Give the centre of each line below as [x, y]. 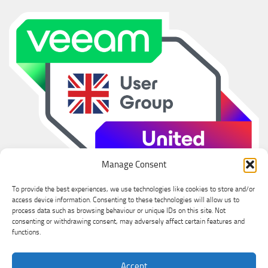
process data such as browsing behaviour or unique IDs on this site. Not [119, 211]
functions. [26, 232]
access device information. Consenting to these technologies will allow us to [126, 200]
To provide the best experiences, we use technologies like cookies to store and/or [133, 189]
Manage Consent [134, 165]
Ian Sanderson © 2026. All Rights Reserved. [134, 258]
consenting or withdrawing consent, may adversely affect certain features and [128, 221]
